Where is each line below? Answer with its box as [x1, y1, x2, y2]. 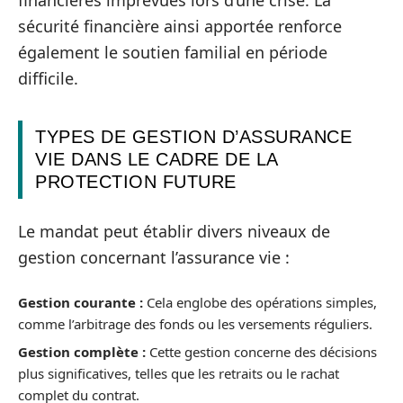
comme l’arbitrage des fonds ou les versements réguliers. [18, 314, 372, 333]
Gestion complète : [18, 343, 146, 361]
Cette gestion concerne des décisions [146, 343, 377, 361]
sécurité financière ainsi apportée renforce [18, 14, 342, 37]
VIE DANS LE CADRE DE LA [35, 148, 279, 169]
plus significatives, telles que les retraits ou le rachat [18, 364, 339, 382]
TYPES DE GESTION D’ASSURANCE [35, 126, 352, 147]
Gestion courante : [18, 292, 143, 311]
